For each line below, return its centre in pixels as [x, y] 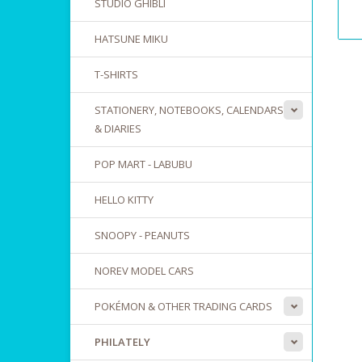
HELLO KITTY [124, 200]
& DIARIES [118, 128]
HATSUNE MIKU [131, 39]
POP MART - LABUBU [143, 164]
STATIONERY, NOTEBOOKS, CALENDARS [189, 110]
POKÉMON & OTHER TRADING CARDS [183, 306]
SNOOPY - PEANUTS [142, 235]
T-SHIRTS [116, 74]
